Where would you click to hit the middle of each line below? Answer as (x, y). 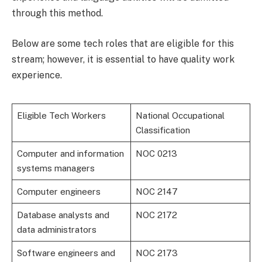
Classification (163, 130)
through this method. (57, 13)
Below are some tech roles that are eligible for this (123, 43)
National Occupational (180, 116)
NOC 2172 (156, 215)
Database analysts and (63, 215)
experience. (37, 75)
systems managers (56, 168)
